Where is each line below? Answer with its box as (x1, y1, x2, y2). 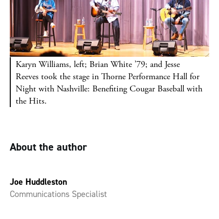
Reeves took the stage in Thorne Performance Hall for (16, 70, 199, 82)
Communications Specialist (10, 188, 107, 200)
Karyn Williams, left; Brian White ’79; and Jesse (16, 58, 180, 70)
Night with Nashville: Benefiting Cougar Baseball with (16, 83, 202, 94)
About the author (10, 139, 87, 154)
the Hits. (16, 95, 47, 107)
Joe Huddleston (10, 175, 67, 188)
